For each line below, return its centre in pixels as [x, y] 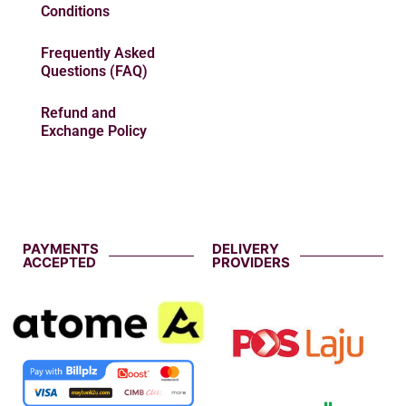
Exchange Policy [94, 131]
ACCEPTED [59, 263]
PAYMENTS [61, 249]
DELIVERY [246, 249]
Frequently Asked [98, 53]
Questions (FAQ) [94, 72]
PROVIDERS [251, 263]
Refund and [78, 113]
